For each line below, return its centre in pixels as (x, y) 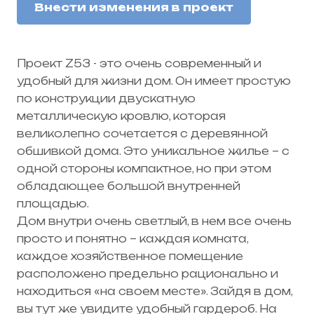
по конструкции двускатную (106, 98)
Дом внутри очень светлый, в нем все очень (154, 221)
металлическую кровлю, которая (123, 116)
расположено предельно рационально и (148, 273)
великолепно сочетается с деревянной (142, 133)
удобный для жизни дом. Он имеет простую (154, 81)
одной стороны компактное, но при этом (144, 168)
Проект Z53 (54, 63)
